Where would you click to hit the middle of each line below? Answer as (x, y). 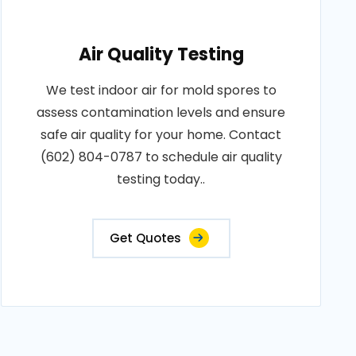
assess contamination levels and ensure (161, 112)
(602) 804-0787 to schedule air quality (161, 157)
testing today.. (161, 179)
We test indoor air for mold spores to (161, 90)
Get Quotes (145, 238)
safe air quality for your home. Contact (161, 135)
